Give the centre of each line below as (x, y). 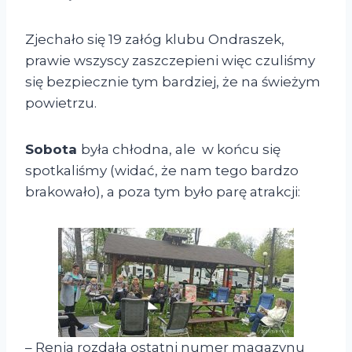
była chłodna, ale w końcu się (181, 149)
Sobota (53, 149)
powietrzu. (61, 103)
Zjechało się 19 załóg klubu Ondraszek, (155, 39)
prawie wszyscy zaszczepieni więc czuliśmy (170, 60)
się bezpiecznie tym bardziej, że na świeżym (173, 81)
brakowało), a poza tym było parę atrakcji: (163, 191)
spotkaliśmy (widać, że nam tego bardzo (162, 170)
